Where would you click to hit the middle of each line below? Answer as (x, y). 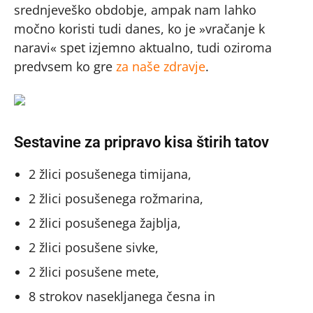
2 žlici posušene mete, (94, 272)
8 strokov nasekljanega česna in (122, 296)
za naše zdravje (161, 66)
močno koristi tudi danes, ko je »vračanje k (139, 29)
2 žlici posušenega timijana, (110, 174)
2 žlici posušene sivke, (94, 247)
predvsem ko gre (65, 66)
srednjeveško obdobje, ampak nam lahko (135, 10)
